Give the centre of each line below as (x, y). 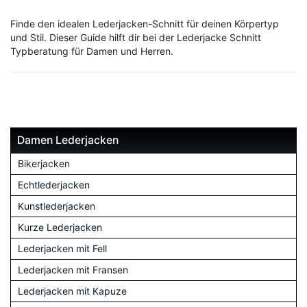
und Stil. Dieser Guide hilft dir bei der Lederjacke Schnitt (136, 38)
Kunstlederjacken (57, 206)
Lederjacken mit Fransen (73, 270)
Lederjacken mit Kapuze (72, 291)
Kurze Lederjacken (60, 228)
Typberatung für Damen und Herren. (92, 51)
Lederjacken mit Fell (62, 249)
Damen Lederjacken (68, 140)
